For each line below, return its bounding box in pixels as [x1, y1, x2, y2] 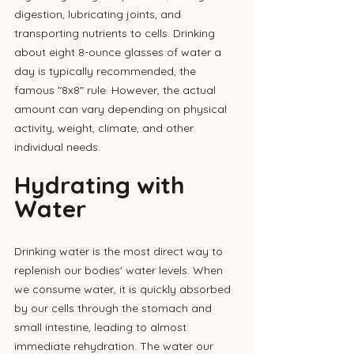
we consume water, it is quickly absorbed [14, 282, 234, 296]
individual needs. [14, 140, 100, 154]
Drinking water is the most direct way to [14, 244, 226, 258]
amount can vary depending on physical [14, 102, 230, 116]
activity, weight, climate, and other [14, 121, 197, 135]
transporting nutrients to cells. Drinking [14, 26, 218, 40]
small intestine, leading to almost [14, 320, 190, 334]
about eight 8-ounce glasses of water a [14, 45, 224, 59]
